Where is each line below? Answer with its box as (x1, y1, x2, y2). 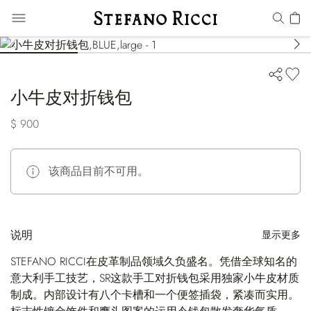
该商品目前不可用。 (49, 162, 149, 179)
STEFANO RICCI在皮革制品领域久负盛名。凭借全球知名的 (10, 253, 297, 269)
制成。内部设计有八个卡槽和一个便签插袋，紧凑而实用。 (10, 286, 299, 303)
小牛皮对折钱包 (10, 84, 132, 110)
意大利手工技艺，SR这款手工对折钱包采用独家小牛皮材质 (10, 269, 299, 286)
